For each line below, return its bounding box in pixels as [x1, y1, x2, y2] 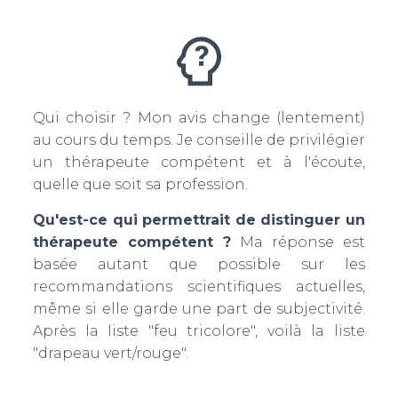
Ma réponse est [230, 234, 366, 251]
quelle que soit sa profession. [32, 176, 248, 193]
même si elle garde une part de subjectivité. [32, 300, 366, 317]
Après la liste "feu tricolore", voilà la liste [32, 322, 366, 339]
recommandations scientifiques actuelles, [32, 278, 366, 295]
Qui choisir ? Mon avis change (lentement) [32, 109, 366, 126]
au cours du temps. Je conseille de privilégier [32, 131, 366, 148]
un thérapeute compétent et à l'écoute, [32, 154, 366, 171]
